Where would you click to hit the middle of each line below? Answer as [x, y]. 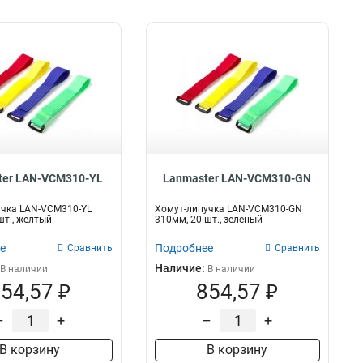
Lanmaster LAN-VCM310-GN [237, 178]
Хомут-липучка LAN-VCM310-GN [228, 209]
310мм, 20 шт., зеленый [208, 220]
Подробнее [184, 248]
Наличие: [181, 268]
